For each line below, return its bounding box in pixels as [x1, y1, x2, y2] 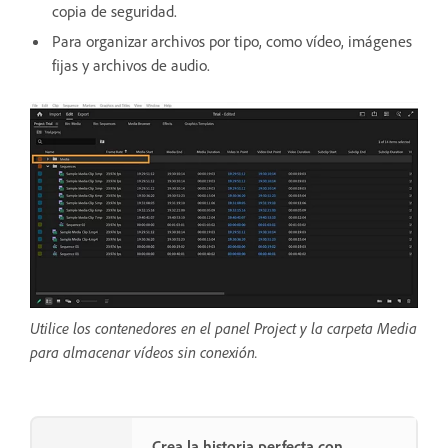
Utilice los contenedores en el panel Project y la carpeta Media [30, 318, 417, 339]
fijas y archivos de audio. [52, 55, 210, 76]
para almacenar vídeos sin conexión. [30, 342, 258, 363]
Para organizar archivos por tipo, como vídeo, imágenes [52, 31, 412, 52]
